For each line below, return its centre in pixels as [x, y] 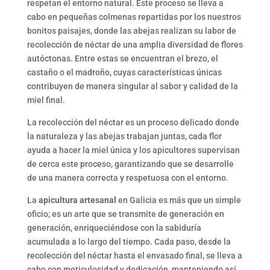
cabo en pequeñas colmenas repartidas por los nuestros [134, 17]
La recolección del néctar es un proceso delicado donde [133, 123]
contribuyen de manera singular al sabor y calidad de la [132, 86]
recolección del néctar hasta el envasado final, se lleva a [134, 256]
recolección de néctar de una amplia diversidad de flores [135, 45]
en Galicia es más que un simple [178, 200]
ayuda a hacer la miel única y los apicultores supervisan [133, 150]
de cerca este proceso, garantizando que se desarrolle [130, 164]
